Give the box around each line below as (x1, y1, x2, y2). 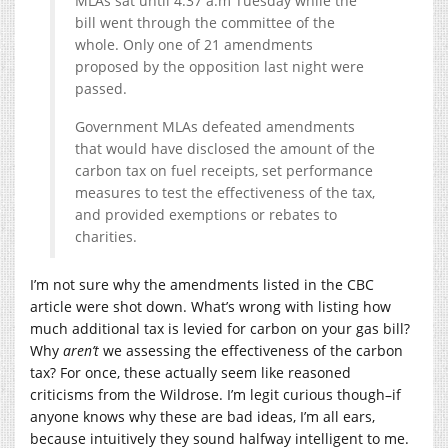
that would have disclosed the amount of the (75, 138, 375, 158)
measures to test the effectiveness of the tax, (75, 182, 375, 202)
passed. (75, 78, 127, 98)
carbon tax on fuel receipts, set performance (75, 160, 373, 180)
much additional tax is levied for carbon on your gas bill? (30, 318, 410, 338)
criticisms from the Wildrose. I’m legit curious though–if (30, 384, 401, 404)
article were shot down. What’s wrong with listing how (30, 296, 391, 316)
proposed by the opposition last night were (75, 56, 364, 76)
